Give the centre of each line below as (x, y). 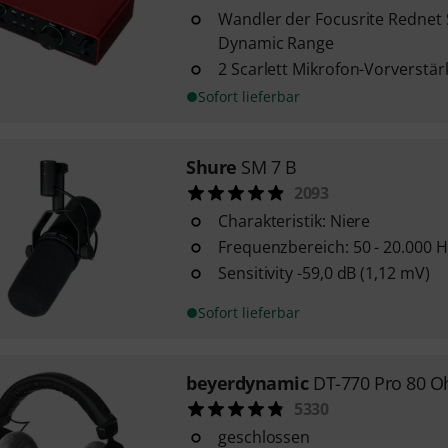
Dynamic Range (275, 43)
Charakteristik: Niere (294, 221)
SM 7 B (269, 167)
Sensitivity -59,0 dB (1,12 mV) (323, 273)
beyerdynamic (247, 383)
